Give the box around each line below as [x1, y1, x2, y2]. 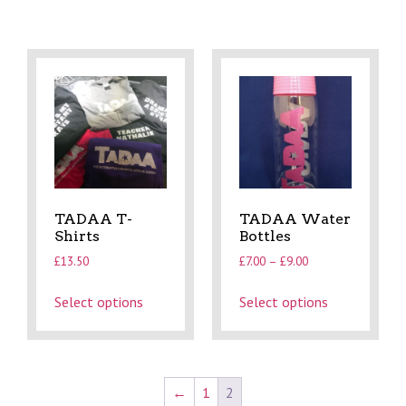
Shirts [54, 227, 100, 246]
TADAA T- [54, 210, 132, 228]
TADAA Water [239, 210, 351, 228]
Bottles [239, 227, 291, 246]
